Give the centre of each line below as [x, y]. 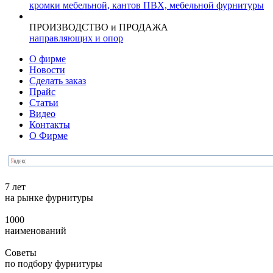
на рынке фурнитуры [49, 198]
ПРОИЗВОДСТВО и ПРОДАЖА [99, 27]
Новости [47, 70]
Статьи [44, 103]
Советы [21, 253]
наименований [36, 231]
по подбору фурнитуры [54, 264]
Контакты [50, 125]
